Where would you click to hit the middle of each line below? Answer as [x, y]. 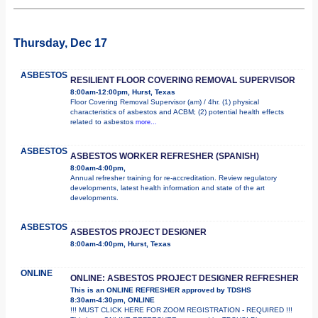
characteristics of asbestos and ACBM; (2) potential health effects [177, 111]
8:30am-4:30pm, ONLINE [113, 300]
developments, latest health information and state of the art [168, 187]
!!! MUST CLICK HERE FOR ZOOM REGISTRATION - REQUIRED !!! [181, 309]
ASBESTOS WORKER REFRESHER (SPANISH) [165, 156]
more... [146, 122]
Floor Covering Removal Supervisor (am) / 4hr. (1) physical [165, 102]
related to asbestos [103, 121]
